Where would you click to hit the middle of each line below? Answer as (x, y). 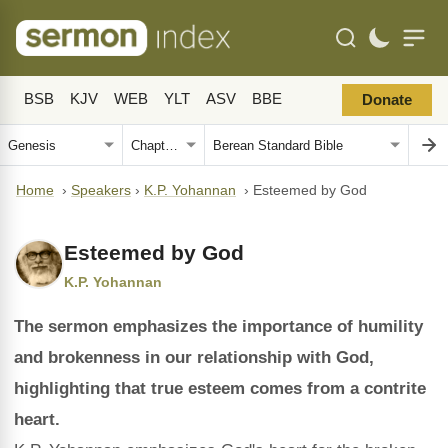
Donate (387, 100)
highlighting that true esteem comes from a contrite (220, 388)
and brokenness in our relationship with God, (194, 357)
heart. (37, 419)
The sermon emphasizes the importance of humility (218, 326)
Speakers (101, 190)
